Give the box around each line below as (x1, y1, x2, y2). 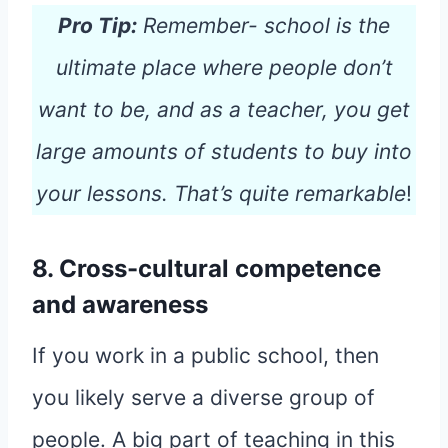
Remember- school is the (137, 13, 390, 39)
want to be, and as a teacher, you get (38, 97, 410, 123)
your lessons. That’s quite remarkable (36, 181, 406, 207)
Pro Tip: (58, 13, 137, 39)
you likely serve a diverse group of (32, 385, 375, 411)
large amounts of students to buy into (36, 139, 412, 165)
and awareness (32, 290, 208, 320)
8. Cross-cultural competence (32, 254, 381, 284)
